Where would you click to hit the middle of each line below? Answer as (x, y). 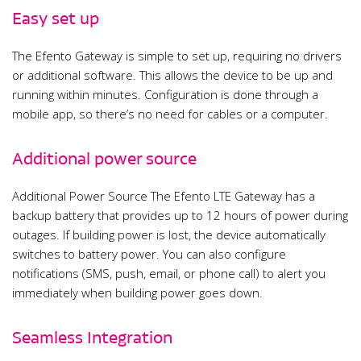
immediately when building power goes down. (137, 293)
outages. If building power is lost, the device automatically (169, 235)
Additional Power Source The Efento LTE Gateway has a (164, 196)
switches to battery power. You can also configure (149, 254)
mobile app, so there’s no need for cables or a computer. (170, 114)
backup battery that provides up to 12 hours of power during (180, 216)
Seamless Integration (92, 338)
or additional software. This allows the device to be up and (172, 75)
